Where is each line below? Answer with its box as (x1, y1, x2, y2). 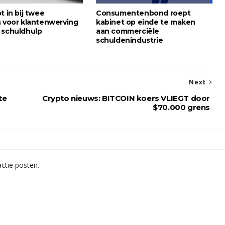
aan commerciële (96, 27, 160, 36)
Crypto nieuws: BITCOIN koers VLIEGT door (42, 93, 210, 103)
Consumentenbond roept (96, 9, 191, 18)
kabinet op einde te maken (96, 18, 196, 27)
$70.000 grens (153, 102, 210, 112)
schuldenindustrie (96, 36, 163, 45)
